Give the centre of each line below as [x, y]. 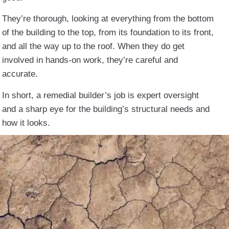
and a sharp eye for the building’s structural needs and [106, 109]
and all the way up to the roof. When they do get [93, 47]
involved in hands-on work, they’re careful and [90, 60]
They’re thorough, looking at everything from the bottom [108, 19]
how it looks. [26, 123]
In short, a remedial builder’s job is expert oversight [100, 95]
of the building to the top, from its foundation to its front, [108, 33]
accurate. [20, 74]
